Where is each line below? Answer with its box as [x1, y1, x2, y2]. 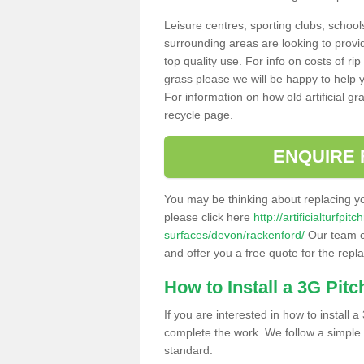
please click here [164, 210, 253, 223]
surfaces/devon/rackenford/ [164, 227, 305, 241]
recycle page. [164, 107, 233, 121]
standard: [164, 343, 213, 357]
